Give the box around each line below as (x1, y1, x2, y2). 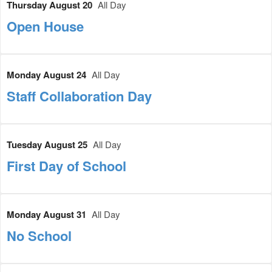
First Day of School (7, 156, 126, 176)
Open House (7, 16, 84, 36)
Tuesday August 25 (7, 138, 90, 152)
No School (7, 226, 72, 246)
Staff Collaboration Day (7, 86, 152, 106)
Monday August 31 (7, 208, 89, 222)
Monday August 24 (7, 68, 89, 82)
